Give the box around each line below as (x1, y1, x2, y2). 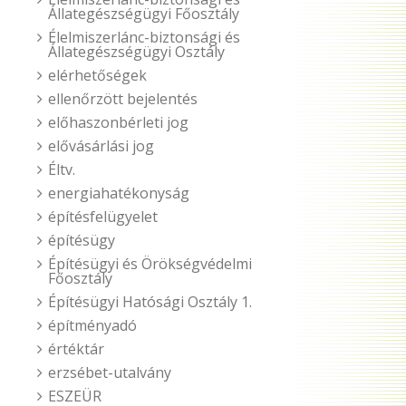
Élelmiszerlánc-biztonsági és (48, 27, 240, 47)
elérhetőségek (48, 65, 147, 85)
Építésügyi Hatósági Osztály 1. (48, 292, 252, 312)
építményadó (48, 315, 137, 335)
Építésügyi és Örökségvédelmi (48, 254, 252, 274)
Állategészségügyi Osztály (48, 42, 225, 62)
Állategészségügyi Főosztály (48, 4, 239, 24)
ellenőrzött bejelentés (48, 89, 198, 109)
